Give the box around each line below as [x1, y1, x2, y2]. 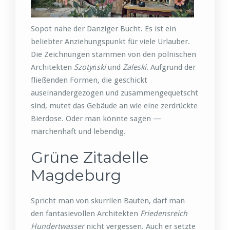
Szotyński [74, 62, 108, 72]
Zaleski [123, 62, 146, 72]
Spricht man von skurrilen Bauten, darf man [31, 196, 185, 205]
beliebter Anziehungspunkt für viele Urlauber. [31, 36, 190, 46]
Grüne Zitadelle [31, 147, 149, 167]
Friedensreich [140, 208, 187, 218]
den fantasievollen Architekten [31, 208, 140, 218]
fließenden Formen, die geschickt [31, 75, 147, 85]
